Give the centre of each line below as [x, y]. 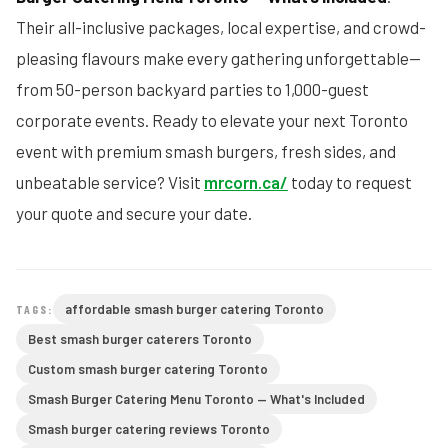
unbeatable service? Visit [110, 182]
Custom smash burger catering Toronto [148, 369]
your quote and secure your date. [134, 213]
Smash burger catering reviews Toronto [149, 429]
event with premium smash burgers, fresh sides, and [206, 151]
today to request [350, 182]
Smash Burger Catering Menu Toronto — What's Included [196, 399]
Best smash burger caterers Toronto [140, 339]
